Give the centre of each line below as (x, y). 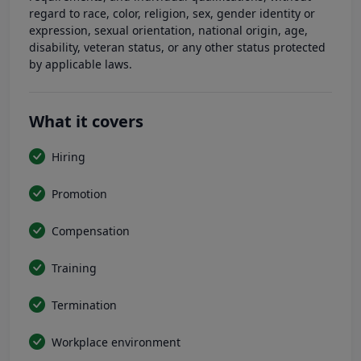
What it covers (86, 122)
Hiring (68, 156)
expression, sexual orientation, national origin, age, (168, 31)
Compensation (91, 230)
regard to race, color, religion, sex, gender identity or (172, 14)
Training (74, 268)
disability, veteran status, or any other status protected (177, 48)
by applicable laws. (81, 64)
